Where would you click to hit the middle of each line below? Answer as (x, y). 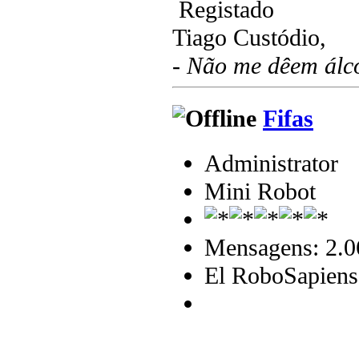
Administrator (271, 164)
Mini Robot (260, 192)
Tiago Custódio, (249, 37)
